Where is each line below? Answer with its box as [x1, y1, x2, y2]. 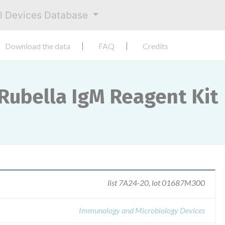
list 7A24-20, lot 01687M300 [107, 178, 205, 187]
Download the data [5, 41, 70, 51]
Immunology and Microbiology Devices [79, 205, 205, 215]
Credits [143, 41, 168, 51]
